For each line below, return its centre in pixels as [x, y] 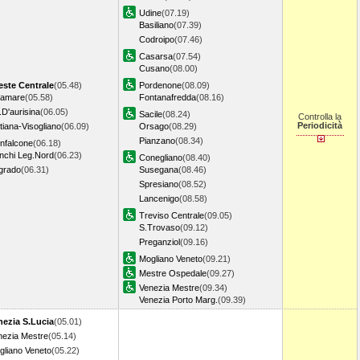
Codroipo [157, 39]
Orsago [154, 126]
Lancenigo [159, 198]
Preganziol [160, 242]
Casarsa [156, 56]
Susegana [159, 170]
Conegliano [161, 157]
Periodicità [320, 125]
